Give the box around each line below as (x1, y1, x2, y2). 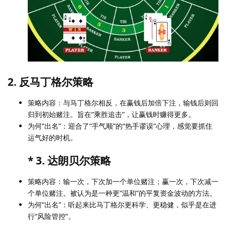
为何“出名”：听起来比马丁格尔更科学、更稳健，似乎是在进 (28, 200, 216, 210)
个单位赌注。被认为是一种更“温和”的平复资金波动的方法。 (28, 188, 216, 198)
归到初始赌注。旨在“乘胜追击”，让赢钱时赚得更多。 (28, 109, 195, 120)
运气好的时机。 (28, 133, 77, 143)
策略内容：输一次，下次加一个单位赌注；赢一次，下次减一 (28, 177, 218, 187)
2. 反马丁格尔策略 (8, 75, 93, 89)
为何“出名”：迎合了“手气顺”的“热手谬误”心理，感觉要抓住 (28, 121, 212, 131)
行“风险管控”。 (28, 211, 75, 221)
